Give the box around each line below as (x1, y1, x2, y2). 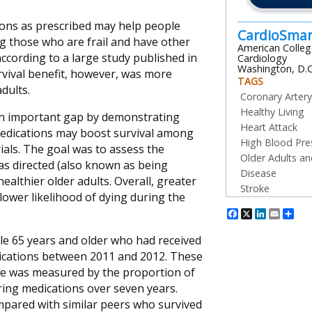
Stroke (240, 182, 270, 196)
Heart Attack (240, 120, 297, 134)
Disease (240, 166, 276, 180)
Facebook (238, 204, 299, 224)
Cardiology (237, 52, 287, 65)
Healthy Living (240, 105, 304, 119)
